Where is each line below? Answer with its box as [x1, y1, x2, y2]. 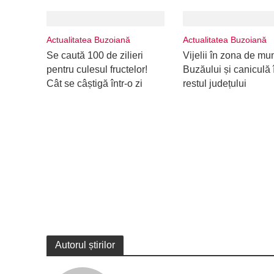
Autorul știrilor [54, 240, 115, 250]
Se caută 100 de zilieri [46, 50, 143, 61]
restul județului [182, 78, 246, 89]
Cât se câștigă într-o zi [46, 78, 143, 89]
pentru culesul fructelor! [46, 64, 147, 75]
